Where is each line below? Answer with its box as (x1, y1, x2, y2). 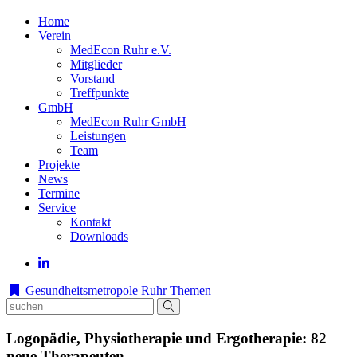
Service (38, 201, 76, 214)
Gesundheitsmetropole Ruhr (22, 284, 167, 297)
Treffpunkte (70, 86, 129, 100)
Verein (38, 29, 71, 42)
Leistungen (70, 129, 126, 143)
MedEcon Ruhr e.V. (70, 43, 171, 57)
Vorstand (70, 72, 115, 85)
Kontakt (70, 215, 111, 229)
